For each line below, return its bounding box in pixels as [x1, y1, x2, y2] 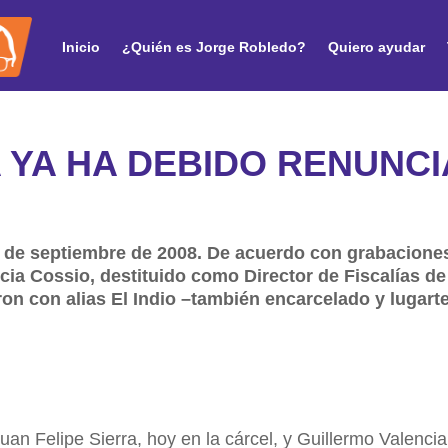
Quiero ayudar [328, 38, 425, 55]
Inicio [62, 38, 100, 55]
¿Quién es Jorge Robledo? [122, 38, 306, 55]
